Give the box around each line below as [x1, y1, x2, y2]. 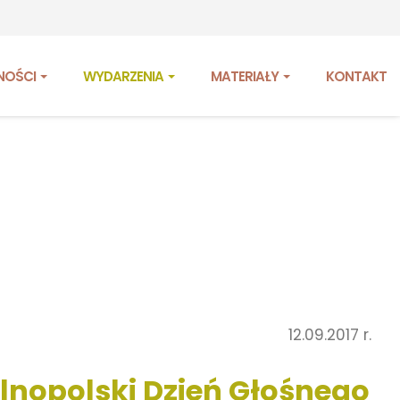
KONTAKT [326, 66, 387, 86]
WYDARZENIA [83, 66, 166, 86]
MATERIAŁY [211, 66, 281, 86]
